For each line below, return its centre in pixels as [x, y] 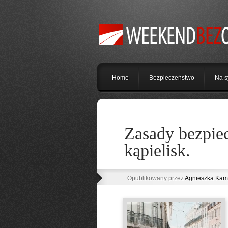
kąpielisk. [157, 150]
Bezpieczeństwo [172, 78]
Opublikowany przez [156, 178]
